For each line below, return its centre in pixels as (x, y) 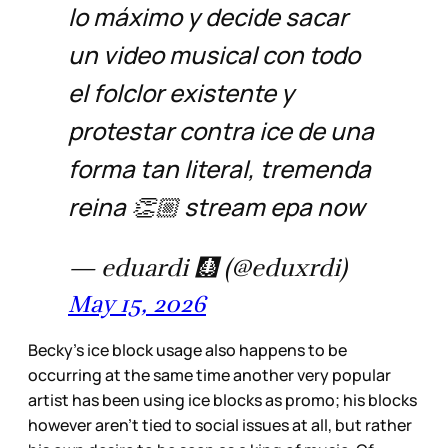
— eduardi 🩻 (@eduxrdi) (207, 267)
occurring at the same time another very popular (209, 374)
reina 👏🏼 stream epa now (216, 206)
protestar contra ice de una (221, 130)
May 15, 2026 (137, 303)
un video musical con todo (214, 54)
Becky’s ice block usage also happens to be (187, 349)
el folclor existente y (181, 92)
